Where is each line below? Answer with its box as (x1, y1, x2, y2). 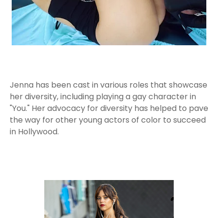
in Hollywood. (10, 126, 59, 137)
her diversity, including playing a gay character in (10, 91, 196, 102)
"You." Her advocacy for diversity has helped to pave (10, 103, 208, 114)
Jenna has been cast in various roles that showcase (10, 79, 207, 91)
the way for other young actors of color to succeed (10, 114, 206, 126)
